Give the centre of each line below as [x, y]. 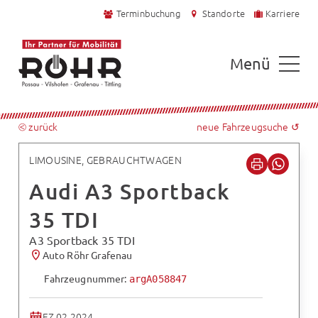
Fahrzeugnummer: [87, 279]
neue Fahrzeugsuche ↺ [248, 127]
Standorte [223, 13]
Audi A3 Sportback [130, 191]
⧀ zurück [38, 127]
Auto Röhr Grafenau [87, 254]
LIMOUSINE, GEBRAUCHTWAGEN [105, 159]
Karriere [282, 13]
